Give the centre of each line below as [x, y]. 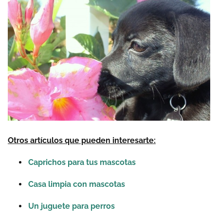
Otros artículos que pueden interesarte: [82, 140]
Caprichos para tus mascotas [82, 162]
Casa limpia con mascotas [77, 184]
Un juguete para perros [72, 206]
